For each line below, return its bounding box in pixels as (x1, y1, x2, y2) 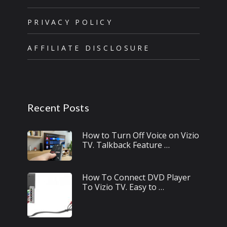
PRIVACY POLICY (27, 17, 113, 27)
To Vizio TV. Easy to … (82, 181, 164, 193)
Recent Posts (27, 101, 89, 114)
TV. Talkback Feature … (82, 139, 170, 151)
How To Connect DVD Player (82, 172, 191, 183)
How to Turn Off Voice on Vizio (82, 130, 199, 141)
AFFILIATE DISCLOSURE (27, 43, 150, 53)
